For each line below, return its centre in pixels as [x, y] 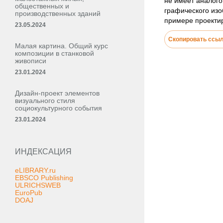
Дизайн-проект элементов [57, 93]
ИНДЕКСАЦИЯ [43, 152]
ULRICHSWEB [38, 185]
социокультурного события [58, 108]
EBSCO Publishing [44, 178]
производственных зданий [58, 13]
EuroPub [29, 193]
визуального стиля [45, 101]
